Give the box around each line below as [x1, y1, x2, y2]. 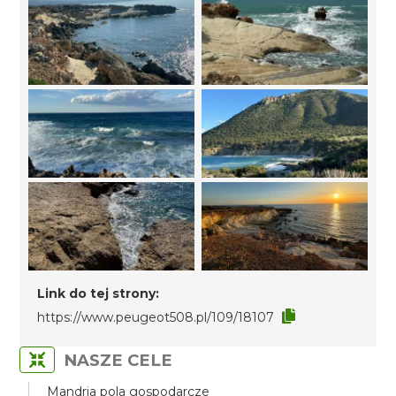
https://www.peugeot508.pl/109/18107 [37, 309, 275, 325]
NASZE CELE [64, 350, 173, 370]
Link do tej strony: [37, 286, 160, 301]
